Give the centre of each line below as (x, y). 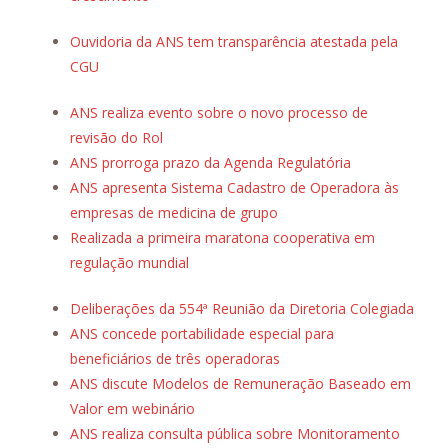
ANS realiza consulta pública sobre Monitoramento (235, 434)
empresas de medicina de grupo (174, 213)
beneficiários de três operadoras (175, 359)
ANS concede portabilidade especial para (202, 334)
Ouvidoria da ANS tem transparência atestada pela (234, 42)
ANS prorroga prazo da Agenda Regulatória (210, 163)
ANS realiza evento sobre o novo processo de (219, 113)
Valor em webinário (132, 409)
